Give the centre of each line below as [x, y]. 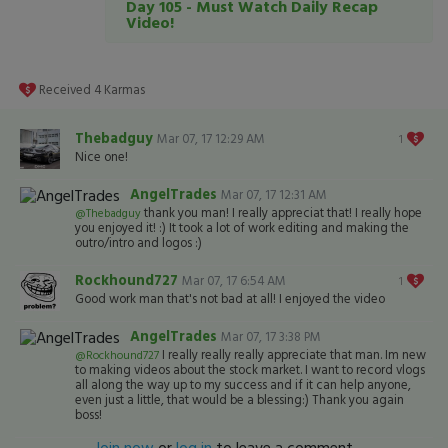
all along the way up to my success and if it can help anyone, [243, 384]
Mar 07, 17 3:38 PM [271, 336]
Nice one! [101, 156]
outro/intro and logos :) [138, 242]
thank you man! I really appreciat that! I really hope [281, 212]
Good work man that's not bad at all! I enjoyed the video [230, 298]
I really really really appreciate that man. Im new [292, 354]
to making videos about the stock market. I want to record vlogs [250, 369]
